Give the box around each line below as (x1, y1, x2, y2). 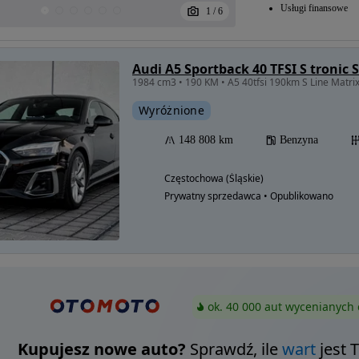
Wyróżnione (139, 103, 204, 118)
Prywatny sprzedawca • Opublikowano (164, 189, 333, 203)
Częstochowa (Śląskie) (164, 171, 264, 185)
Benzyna (280, 134, 318, 146)
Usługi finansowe (280, 2, 348, 14)
